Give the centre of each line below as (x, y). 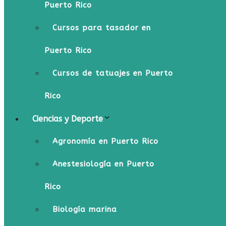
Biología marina (85, 209)
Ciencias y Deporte (68, 119)
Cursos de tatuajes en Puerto (113, 73)
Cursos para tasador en (102, 28)
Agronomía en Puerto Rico (105, 141)
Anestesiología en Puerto (103, 164)
